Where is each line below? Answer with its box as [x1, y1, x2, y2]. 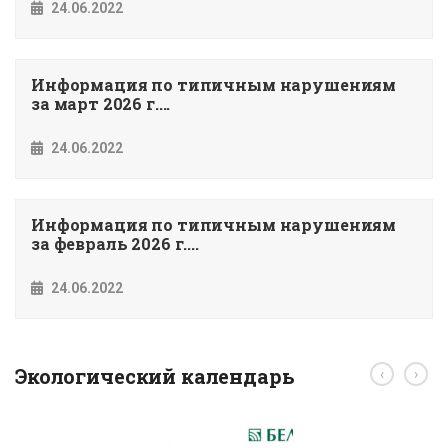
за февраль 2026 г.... [31, 232, 199, 254]
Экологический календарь [15, 362, 295, 389]
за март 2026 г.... [31, 92, 171, 114]
